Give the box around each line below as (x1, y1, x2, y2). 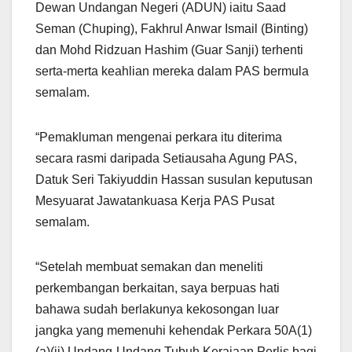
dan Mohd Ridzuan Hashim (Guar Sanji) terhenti (35, 42, 303, 57)
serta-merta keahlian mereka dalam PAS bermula (35, 64, 309, 78)
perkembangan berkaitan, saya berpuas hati (35, 280, 280, 295)
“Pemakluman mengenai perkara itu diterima (35, 130, 282, 144)
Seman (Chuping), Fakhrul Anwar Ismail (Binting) (35, 21, 308, 35)
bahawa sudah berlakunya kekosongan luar (35, 302, 279, 316)
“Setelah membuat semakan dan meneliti (35, 259, 263, 273)
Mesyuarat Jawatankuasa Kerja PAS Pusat (35, 193, 274, 207)
